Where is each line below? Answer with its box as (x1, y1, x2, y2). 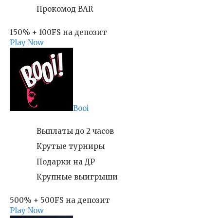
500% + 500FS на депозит (10, 196, 110, 205)
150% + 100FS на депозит (10, 28, 107, 37)
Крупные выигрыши (36, 172, 118, 182)
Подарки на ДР (36, 157, 95, 166)
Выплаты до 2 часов (36, 126, 114, 136)
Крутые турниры (36, 142, 105, 151)
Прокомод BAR (36, 4, 93, 14)
